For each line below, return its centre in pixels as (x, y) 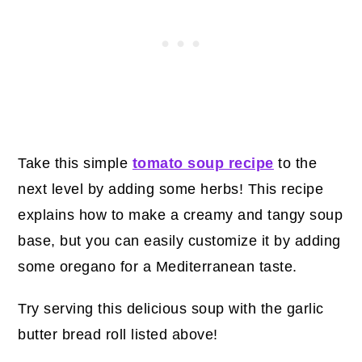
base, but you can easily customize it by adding (179, 240)
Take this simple (75, 163)
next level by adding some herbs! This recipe (171, 189)
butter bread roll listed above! (118, 334)
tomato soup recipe (203, 163)
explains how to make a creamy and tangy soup (181, 215)
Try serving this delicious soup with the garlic (171, 308)
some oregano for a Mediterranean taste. (158, 266)
